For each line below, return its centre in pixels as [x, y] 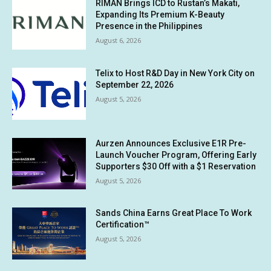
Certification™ [123, 225]
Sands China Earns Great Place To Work [174, 213]
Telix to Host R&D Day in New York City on [175, 73]
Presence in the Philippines [149, 26]
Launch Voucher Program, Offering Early [176, 155]
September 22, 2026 [135, 85]
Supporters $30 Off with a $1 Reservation [176, 166]
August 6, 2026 [119, 41]
